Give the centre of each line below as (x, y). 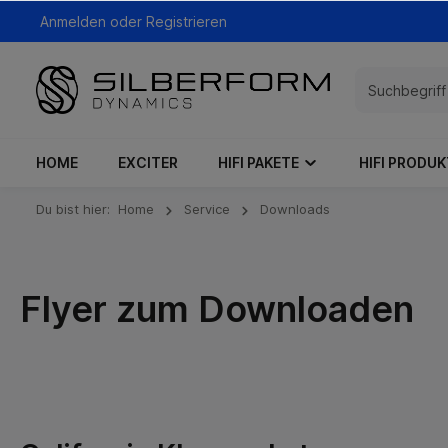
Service (207, 209)
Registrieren (186, 21)
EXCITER (148, 162)
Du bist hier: (73, 209)
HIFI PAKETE (258, 162)
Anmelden (73, 21)
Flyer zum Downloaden (217, 309)
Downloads (295, 209)
